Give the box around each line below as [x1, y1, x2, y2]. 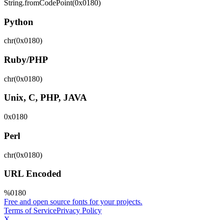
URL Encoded [4, 168, 61, 179]
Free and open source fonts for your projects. [4, 197, 142, 206]
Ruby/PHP [4, 55, 48, 65]
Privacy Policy [56, 206, 102, 215]
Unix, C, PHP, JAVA [4, 92, 87, 103]
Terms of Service [4, 206, 56, 215]
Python [4, 16, 33, 27]
